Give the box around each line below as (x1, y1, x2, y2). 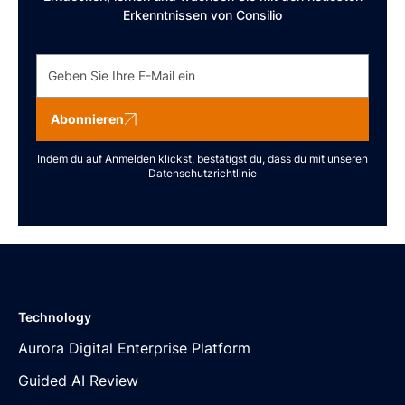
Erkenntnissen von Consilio (123, 6, 282, 23)
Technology (18, 308, 91, 325)
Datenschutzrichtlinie (148, 165, 257, 180)
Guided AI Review (18, 371, 138, 390)
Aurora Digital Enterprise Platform (18, 338, 250, 357)
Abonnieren (51, 111, 124, 127)
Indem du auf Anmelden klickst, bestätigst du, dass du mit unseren (37, 151, 368, 165)
